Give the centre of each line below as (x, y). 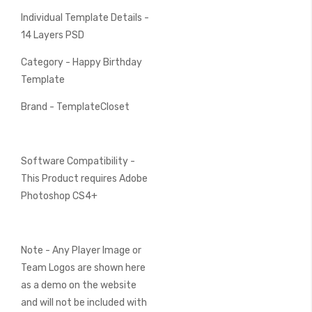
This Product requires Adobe (84, 179)
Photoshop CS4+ (59, 196)
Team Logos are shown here (83, 268)
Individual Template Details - (85, 18)
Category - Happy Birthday (81, 62)
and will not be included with (84, 303)
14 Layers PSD (54, 35)
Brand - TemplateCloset (75, 107)
